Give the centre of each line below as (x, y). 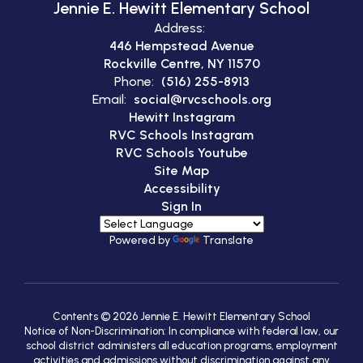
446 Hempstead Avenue (181, 45)
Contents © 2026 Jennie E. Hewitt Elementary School (181, 316)
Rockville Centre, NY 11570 (181, 63)
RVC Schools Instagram (181, 135)
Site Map (181, 170)
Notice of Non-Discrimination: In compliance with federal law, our (181, 331)
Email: (109, 99)
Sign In (181, 206)
